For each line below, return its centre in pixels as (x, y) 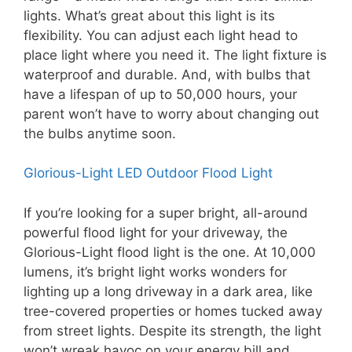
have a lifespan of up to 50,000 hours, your (160, 94)
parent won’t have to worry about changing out (171, 114)
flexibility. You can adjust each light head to (161, 35)
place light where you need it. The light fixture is (175, 55)
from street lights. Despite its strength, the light (172, 330)
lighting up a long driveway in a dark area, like (168, 291)
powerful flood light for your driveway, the (156, 232)
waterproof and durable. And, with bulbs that (167, 74)
